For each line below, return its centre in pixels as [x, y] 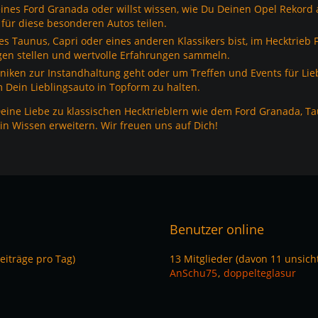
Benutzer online [217, 229]
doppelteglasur [260, 273]
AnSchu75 [193, 273]
